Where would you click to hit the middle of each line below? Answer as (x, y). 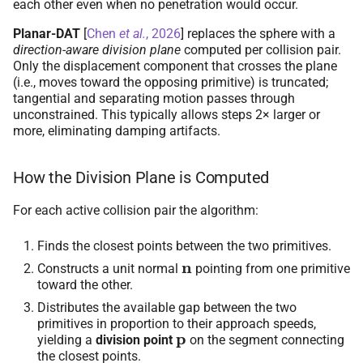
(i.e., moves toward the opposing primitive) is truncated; (171, 82)
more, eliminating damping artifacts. (117, 130)
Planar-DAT (47, 33)
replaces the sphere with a (260, 33)
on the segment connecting (265, 340)
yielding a (66, 340)
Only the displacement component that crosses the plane (175, 66)
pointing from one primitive (271, 268)
